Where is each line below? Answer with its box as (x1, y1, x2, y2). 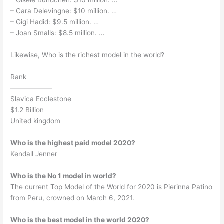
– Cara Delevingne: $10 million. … (10, 7, 117, 15)
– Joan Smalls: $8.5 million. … (10, 29, 105, 37)
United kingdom (10, 116, 61, 125)
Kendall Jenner (10, 149, 58, 158)
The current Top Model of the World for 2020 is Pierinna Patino (10, 182, 213, 191)
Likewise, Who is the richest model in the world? (10, 51, 165, 59)
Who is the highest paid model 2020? (10, 138, 136, 147)
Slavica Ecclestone (10, 94, 72, 103)
